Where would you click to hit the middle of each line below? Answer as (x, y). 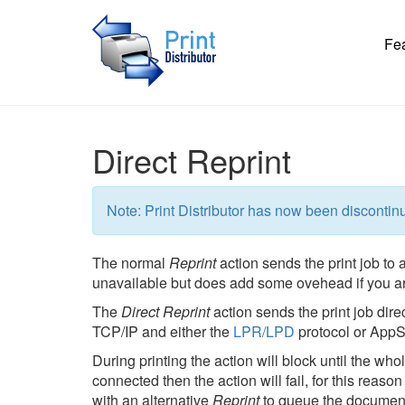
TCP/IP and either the (163, 331)
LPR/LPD (264, 331)
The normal (131, 263)
